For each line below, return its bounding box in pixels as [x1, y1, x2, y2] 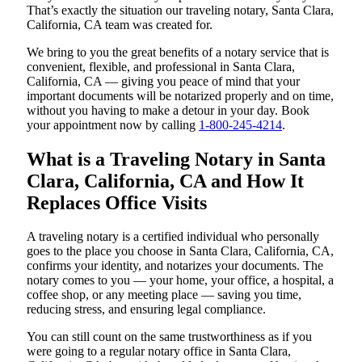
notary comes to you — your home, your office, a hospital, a [27, 273, 334, 288]
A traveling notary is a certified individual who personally [27, 229, 319, 244]
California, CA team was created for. [27, 17, 213, 32]
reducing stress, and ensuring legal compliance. [27, 302, 266, 317]
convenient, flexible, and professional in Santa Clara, [27, 59, 295, 74]
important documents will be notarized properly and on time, [27, 88, 334, 103]
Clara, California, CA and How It [27, 170, 304, 192]
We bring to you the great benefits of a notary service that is [27, 44, 329, 59]
